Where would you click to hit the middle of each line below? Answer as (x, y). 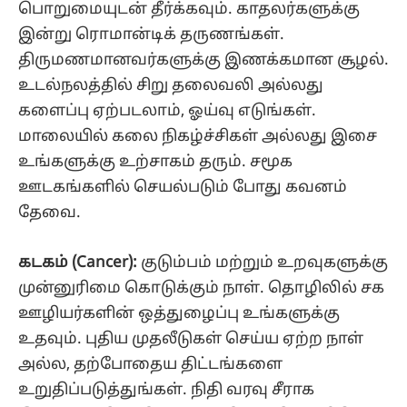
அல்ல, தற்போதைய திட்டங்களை (150, 364)
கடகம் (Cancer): (79, 263)
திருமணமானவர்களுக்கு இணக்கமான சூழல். (203, 61)
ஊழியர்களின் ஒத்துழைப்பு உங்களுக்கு (179, 313)
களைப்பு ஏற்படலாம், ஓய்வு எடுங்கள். (167, 112)
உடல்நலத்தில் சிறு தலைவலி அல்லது (171, 86)
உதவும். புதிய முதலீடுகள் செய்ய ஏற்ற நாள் (191, 339)
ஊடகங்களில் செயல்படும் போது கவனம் (183, 188)
